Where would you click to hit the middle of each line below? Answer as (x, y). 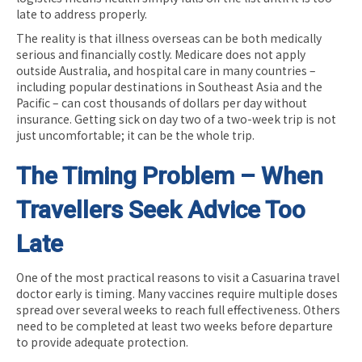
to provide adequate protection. (102, 341)
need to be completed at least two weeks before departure (175, 325)
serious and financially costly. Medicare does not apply (161, 54)
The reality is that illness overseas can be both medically (169, 38)
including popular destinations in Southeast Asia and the (169, 86)
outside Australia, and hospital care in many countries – (166, 70)
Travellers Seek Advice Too (161, 209)
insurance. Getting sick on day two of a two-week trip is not (176, 118)
